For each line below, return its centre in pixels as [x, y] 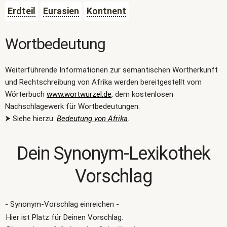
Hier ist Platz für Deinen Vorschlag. [65, 217]
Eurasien [61, 11]
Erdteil [22, 11]
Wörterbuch [26, 94]
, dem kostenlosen [142, 94]
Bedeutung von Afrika [92, 119]
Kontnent [106, 11]
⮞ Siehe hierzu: [31, 119]
